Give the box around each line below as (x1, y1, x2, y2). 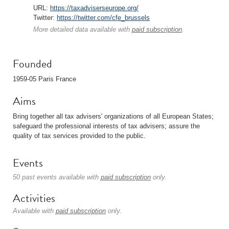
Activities (13, 190, 55, 207)
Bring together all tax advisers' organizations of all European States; (13, 112, 214, 120)
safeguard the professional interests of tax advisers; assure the (13, 122, 200, 130)
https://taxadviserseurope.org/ (50, 4, 139, 12)
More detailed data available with (33, 26, 132, 33)
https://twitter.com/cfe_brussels (57, 14, 150, 21)
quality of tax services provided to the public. (13, 132, 146, 140)
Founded (13, 55, 52, 72)
